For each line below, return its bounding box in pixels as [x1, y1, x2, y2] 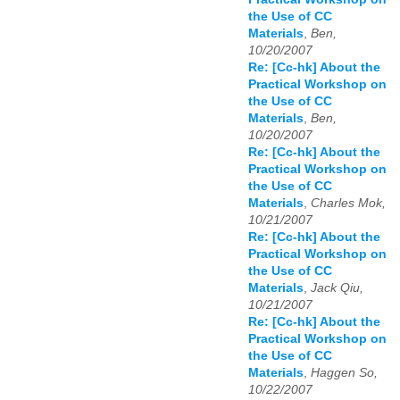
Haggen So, [311, 365, 378, 379]
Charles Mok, [311, 196, 386, 210]
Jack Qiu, [311, 280, 363, 295]
